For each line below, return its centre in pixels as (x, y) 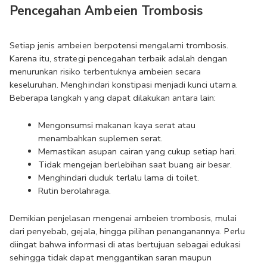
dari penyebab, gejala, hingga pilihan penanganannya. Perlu (127, 231)
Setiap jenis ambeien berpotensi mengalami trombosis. (119, 45)
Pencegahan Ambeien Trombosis (106, 11)
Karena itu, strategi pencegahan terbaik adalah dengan (119, 58)
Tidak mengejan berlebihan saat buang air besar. (135, 164)
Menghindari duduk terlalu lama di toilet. (119, 178)
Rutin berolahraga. (75, 191)
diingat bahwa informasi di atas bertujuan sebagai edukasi (125, 244)
